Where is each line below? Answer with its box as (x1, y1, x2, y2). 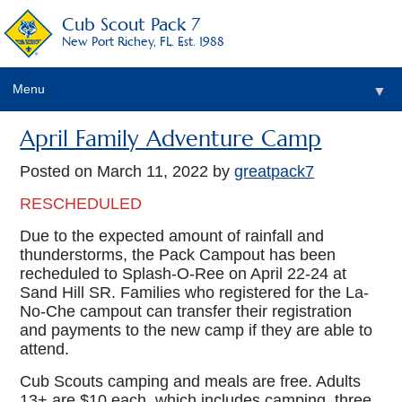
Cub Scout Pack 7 (62, 13, 201, 36)
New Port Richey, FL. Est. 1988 (62, 33, 225, 49)
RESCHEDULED (20, 195, 143, 214)
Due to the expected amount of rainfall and (20, 227, 325, 246)
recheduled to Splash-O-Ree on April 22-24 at (20, 265, 347, 284)
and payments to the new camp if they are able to (20, 321, 373, 340)
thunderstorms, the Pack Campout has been (20, 246, 336, 265)
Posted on (20, 162, 98, 181)
